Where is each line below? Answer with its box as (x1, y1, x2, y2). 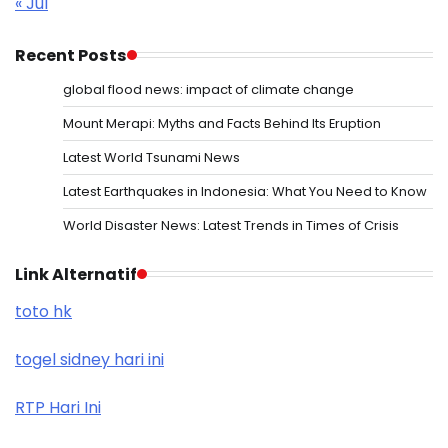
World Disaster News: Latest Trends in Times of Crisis (63, 215, 399, 235)
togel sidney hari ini (15, 347, 164, 371)
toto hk (15, 299, 72, 323)
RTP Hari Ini (15, 395, 101, 419)
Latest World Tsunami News (63, 147, 240, 167)
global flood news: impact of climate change (63, 79, 354, 99)
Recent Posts (15, 43, 127, 67)
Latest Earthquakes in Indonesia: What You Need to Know (63, 181, 427, 201)
